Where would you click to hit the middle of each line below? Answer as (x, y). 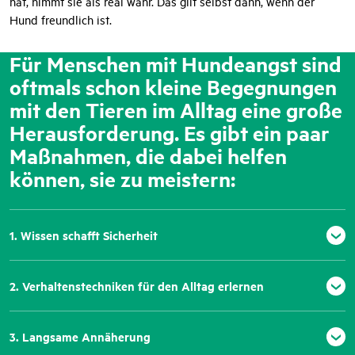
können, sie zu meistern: (122, 179)
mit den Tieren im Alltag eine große (176, 110)
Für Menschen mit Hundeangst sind (176, 64)
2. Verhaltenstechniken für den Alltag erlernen (137, 286)
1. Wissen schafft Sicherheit (84, 235)
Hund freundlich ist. (61, 20)
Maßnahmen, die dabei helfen (148, 156)
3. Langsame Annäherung (80, 337)
